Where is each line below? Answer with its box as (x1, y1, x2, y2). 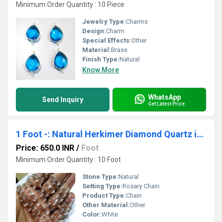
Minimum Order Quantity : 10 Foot (16, 156, 121, 164)
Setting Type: (82, 182, 122, 190)
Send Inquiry (42, 96, 83, 104)
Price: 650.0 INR (16, 143, 74, 153)
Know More (82, 66, 119, 74)
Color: (82, 211, 102, 218)
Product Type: (82, 192, 126, 199)
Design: (82, 27, 106, 35)
